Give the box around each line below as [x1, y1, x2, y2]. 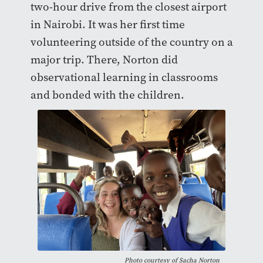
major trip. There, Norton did [30, 52, 178, 67]
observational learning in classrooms [30, 69, 218, 85]
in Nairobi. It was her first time [30, 16, 185, 32]
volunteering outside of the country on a [30, 34, 233, 49]
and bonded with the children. [30, 87, 187, 102]
